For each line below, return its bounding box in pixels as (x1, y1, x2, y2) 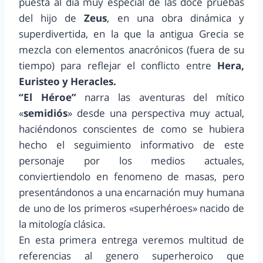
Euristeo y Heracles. (19, 75, 116, 89)
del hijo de (19, 11, 85, 25)
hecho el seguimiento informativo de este (19, 138, 244, 152)
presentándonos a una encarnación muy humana (19, 186, 244, 200)
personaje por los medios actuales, (19, 154, 244, 168)
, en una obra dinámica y (107, 11, 244, 25)
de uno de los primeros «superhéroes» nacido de (19, 201, 244, 215)
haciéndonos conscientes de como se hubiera (19, 122, 244, 136)
